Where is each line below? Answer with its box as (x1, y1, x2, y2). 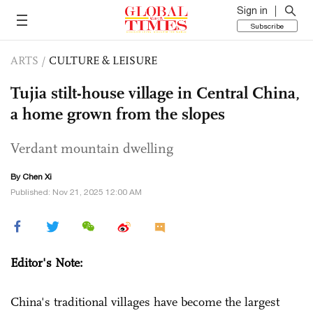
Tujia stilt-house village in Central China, (10, 82, 300, 103)
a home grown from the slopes (10, 103, 225, 124)
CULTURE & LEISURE (49, 54, 157, 67)
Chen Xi (22, 172, 52, 182)
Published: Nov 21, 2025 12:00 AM (10, 187, 142, 197)
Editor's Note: (10, 255, 83, 270)
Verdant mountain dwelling (10, 140, 173, 156)
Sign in (237, 5, 268, 16)
